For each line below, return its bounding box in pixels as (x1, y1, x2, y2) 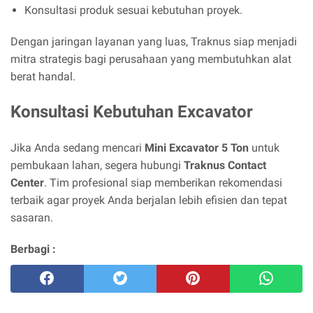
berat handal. (10, 70, 75, 84)
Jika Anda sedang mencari (10, 141, 145, 155)
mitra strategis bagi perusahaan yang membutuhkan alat (10, 52, 291, 66)
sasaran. (10, 211, 53, 225)
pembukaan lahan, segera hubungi (10, 159, 184, 173)
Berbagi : (10, 242, 56, 256)
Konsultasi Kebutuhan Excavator (10, 102, 253, 122)
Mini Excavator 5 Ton (145, 141, 249, 155)
